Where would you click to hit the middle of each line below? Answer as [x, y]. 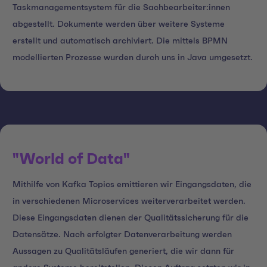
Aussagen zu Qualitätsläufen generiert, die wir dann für [123, 251]
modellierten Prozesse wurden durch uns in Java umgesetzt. [133, 58]
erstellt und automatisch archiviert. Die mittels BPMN [120, 41]
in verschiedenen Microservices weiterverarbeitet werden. [129, 201]
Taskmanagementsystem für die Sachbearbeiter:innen [121, 8]
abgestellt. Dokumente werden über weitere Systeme [119, 25]
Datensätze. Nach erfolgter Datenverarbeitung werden [122, 235]
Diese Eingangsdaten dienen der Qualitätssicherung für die [131, 218]
